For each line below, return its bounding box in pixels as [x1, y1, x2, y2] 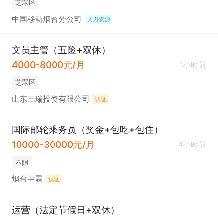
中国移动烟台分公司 [11, 15, 82, 24]
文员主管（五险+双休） [11, 44, 110, 56]
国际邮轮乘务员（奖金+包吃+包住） [11, 124, 163, 136]
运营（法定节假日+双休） [11, 203, 120, 216]
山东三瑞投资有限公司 [11, 94, 90, 104]
